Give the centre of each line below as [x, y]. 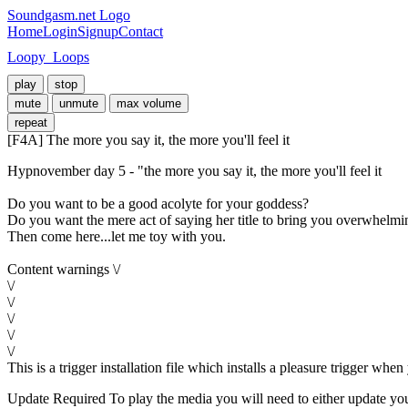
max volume [149, 103]
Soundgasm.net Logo [69, 15]
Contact [141, 31]
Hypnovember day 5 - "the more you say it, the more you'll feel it [194, 171]
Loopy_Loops [48, 57]
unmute [79, 103]
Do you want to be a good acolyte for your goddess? [158, 204]
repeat [31, 122]
